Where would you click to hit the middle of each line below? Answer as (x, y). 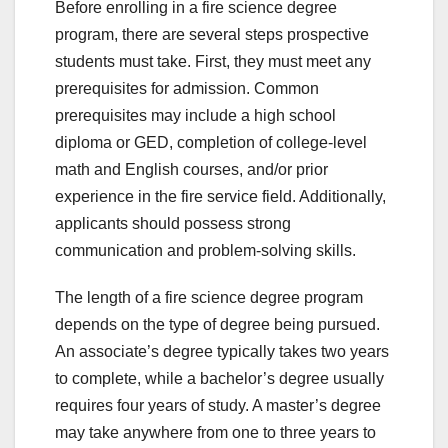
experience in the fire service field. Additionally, (220, 197)
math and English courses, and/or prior (191, 170)
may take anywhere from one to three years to (215, 433)
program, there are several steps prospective (212, 35)
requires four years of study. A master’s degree (218, 406)
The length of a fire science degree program (209, 298)
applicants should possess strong (173, 224)
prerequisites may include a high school (195, 116)
